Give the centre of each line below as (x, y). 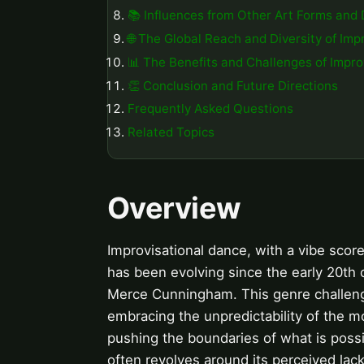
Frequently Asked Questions (210, 109)
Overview (174, 208)
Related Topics (171, 132)
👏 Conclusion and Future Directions (233, 85)
